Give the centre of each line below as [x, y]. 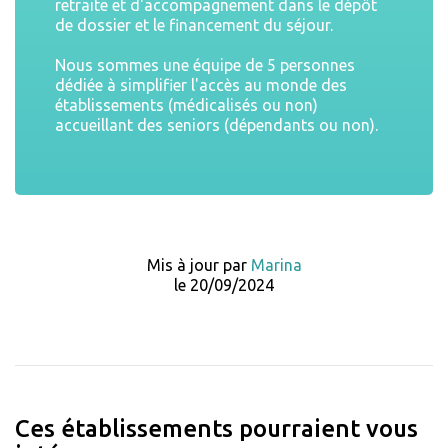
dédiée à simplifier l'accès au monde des [201, 84]
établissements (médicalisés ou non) [186, 104]
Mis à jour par [198, 264]
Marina [276, 264]
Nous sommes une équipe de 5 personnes [205, 64]
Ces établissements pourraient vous [216, 428]
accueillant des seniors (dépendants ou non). [216, 124]
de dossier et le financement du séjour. [194, 24]
